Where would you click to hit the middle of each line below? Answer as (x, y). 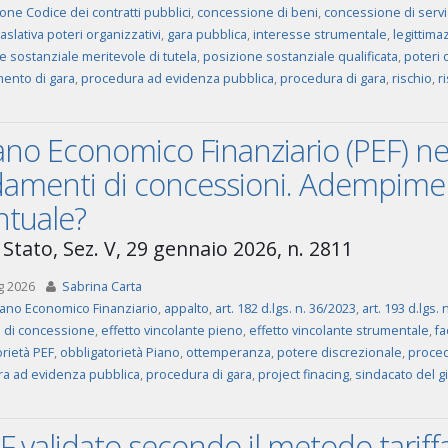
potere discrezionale (339, 352)
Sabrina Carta (101, 286)
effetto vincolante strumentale (338, 330)
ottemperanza (228, 352)
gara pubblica (206, 34)
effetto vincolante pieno (171, 330)
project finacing (303, 374)
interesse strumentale (319, 34)
